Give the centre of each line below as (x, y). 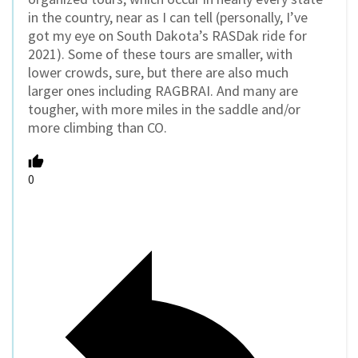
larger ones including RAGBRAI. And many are (163, 90)
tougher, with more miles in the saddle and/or (164, 109)
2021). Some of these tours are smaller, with (160, 54)
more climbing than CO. (97, 127)
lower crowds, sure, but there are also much (158, 72)
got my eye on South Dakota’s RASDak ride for (167, 35)
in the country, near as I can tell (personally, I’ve (168, 17)
